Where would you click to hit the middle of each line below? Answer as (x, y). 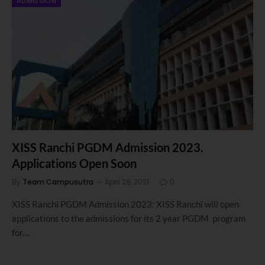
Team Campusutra (58, 182)
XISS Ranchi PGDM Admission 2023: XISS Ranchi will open (125, 204)
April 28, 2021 (127, 182)
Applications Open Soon (74, 163)
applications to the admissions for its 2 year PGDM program (129, 218)
